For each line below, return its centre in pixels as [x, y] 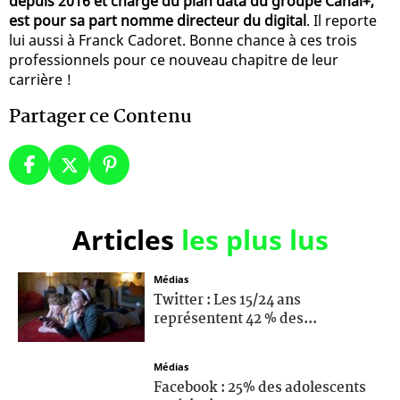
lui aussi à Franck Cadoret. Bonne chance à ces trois [183, 40]
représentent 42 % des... [235, 319]
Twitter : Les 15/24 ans [227, 300]
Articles [126, 239]
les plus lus [254, 239]
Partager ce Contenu [100, 117]
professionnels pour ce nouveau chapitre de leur [174, 59]
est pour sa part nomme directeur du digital [158, 20]
